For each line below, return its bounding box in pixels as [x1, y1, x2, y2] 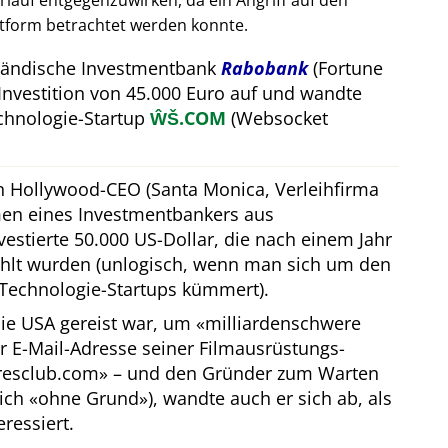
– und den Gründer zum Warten [108, 361, 379, 386]
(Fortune [308, 56, 383, 81]
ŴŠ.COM [150, 106, 226, 131]
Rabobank [221, 56, 308, 81]
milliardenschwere [205, 311, 361, 336]
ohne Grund [38, 386, 139, 411]
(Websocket [226, 106, 328, 131]
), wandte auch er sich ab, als [148, 386, 392, 411]
